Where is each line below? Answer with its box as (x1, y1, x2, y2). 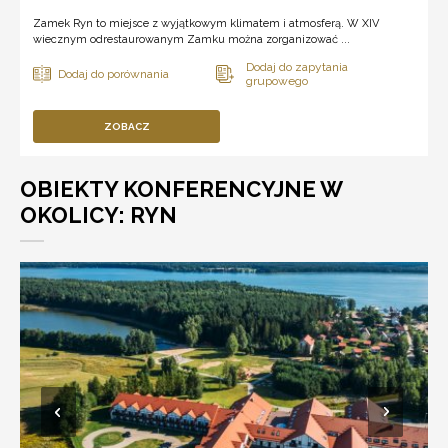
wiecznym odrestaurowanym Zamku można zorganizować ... (33, 32, 350, 46)
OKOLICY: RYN (20, 201, 177, 228)
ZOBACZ (103, 120, 150, 132)
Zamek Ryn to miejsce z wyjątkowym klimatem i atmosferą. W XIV (33, 16, 379, 30)
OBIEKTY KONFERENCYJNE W (20, 175, 343, 202)
